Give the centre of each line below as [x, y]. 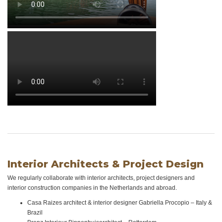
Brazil [35, 213]
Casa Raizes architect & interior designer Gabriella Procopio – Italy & [120, 203]
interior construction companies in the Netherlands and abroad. [92, 188]
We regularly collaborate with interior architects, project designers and [101, 178]
